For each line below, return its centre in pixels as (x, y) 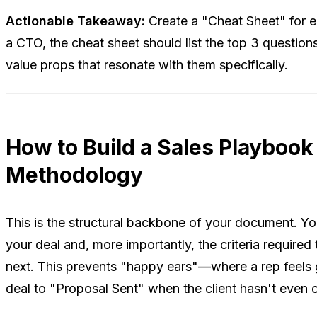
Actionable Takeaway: (75, 21)
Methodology (74, 175)
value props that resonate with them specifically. (147, 65)
